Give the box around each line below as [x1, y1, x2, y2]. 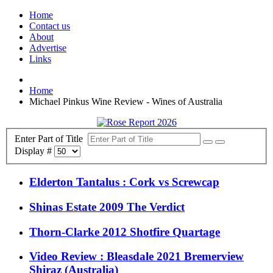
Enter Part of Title [15, 133, 88, 144]
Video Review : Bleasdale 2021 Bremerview [29, 250, 244, 263]
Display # [15, 145, 54, 156]
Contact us [29, 21, 70, 31]
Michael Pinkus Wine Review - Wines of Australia [29, 96, 222, 107]
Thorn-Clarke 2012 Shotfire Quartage [29, 225, 220, 238]
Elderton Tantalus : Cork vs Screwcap [29, 175, 219, 189]
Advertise [29, 43, 66, 53]
